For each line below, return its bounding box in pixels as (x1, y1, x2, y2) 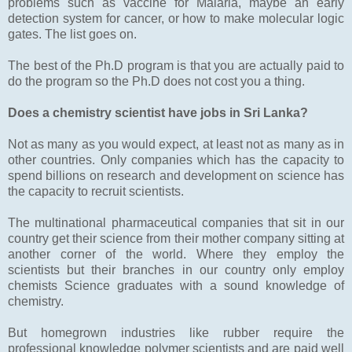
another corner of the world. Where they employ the (8, 247, 344, 261)
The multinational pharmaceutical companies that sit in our (8, 215, 344, 229)
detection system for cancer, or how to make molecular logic (8, 11, 344, 25)
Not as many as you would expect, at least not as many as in (8, 137, 344, 151)
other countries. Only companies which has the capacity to (8, 152, 344, 167)
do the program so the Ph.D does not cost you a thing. (8, 74, 305, 88)
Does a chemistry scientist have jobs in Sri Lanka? (8, 105, 308, 119)
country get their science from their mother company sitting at (8, 231, 344, 245)
